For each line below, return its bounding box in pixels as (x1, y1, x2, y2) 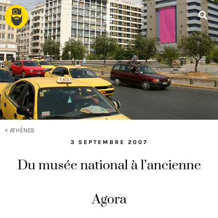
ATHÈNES (9, 127, 35, 134)
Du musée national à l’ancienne (17, 157, 201, 174)
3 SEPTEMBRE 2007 (70, 139, 148, 145)
